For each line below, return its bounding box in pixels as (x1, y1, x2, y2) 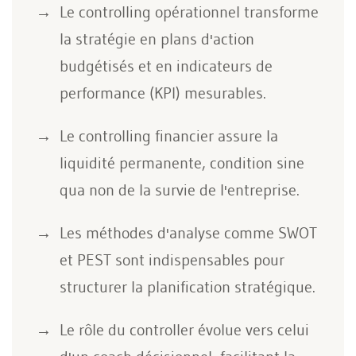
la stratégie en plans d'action (60, 29, 254, 48)
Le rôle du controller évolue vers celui (60, 320, 309, 339)
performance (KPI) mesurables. (60, 83, 266, 103)
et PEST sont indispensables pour (60, 250, 284, 269)
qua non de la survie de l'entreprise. (60, 180, 300, 199)
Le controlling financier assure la (60, 126, 278, 145)
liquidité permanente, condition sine (60, 153, 304, 172)
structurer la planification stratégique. (60, 277, 315, 296)
